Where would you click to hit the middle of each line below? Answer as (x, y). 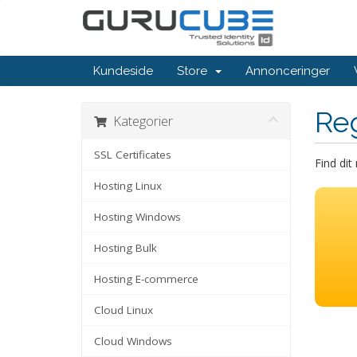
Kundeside (123, 71)
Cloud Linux (124, 310)
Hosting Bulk (126, 248)
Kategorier (140, 121)
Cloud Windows (133, 341)
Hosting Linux (128, 186)
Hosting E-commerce (146, 279)
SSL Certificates (133, 155)
